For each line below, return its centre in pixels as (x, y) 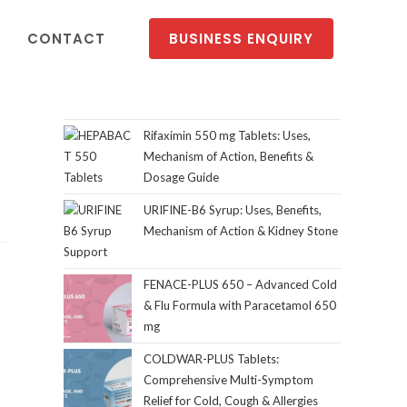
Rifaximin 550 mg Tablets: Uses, (227, 135)
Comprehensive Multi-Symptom (228, 380)
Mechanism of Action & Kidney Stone (241, 231)
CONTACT (66, 39)
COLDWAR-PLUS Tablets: (211, 359)
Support (85, 252)
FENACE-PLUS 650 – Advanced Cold (240, 284)
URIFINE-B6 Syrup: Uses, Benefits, (233, 210)
